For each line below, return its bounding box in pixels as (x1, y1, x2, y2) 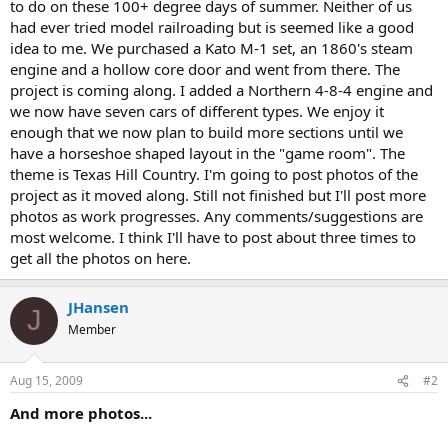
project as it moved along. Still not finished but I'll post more (10, 184, 426, 205)
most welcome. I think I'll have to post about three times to (10, 226, 416, 247)
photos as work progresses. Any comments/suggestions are (10, 205, 423, 226)
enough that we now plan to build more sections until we (10, 121, 403, 142)
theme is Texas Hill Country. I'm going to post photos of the (10, 163, 418, 184)
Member (68, 320, 116, 338)
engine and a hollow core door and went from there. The (10, 58, 400, 79)
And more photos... (10, 403, 152, 423)
